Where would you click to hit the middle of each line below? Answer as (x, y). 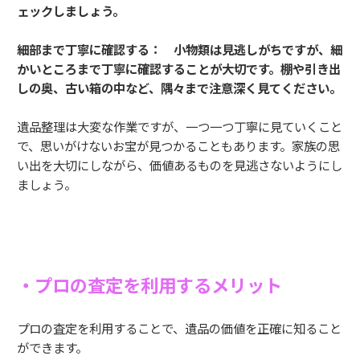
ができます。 (52, 348)
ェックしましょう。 (71, 11)
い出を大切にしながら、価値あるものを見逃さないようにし (180, 165)
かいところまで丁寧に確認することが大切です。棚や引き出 (179, 69)
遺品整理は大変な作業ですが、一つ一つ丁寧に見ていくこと (180, 127)
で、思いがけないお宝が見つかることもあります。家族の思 (178, 146)
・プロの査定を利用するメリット (149, 285)
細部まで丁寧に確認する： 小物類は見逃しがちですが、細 (180, 49)
